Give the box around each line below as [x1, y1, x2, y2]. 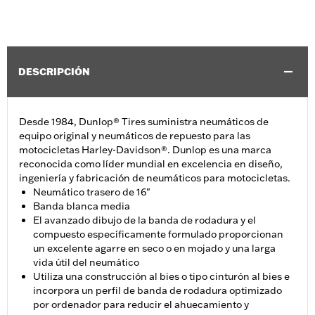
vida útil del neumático [33, 256, 139, 269]
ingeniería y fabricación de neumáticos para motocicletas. [19, 172, 290, 185]
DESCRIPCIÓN [18, 65, 90, 79]
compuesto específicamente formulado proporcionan [33, 228, 283, 241]
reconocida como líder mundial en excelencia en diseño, [19, 157, 283, 171]
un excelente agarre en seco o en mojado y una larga [33, 242, 276, 255]
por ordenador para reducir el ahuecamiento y [33, 298, 249, 311]
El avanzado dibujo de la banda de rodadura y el [33, 214, 256, 227]
